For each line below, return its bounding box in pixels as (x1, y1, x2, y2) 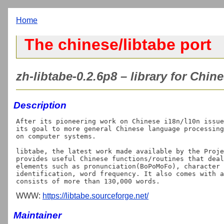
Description (13, 99, 66, 110)
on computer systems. (16, 132, 96, 140)
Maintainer (13, 209, 61, 220)
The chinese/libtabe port (24, 35, 211, 54)
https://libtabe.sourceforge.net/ (42, 191, 148, 200)
